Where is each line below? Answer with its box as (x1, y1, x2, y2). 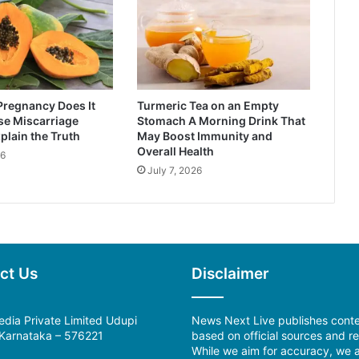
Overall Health (137, 144, 215, 159)
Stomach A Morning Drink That (137, 114, 306, 128)
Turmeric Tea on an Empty (137, 99, 280, 113)
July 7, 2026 (147, 164, 203, 177)
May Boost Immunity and (137, 129, 273, 143)
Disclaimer (192, 264, 269, 284)
